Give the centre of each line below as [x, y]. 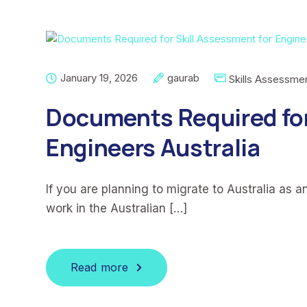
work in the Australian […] [116, 208]
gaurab [183, 78]
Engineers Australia [153, 147]
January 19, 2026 [99, 78]
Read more [100, 267]
